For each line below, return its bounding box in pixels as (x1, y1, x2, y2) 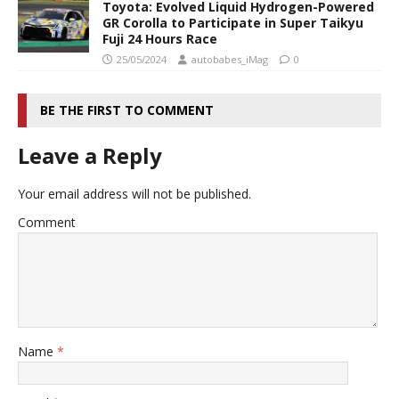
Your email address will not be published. (18, 184, 251, 202)
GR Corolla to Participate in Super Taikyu (102, 13, 363, 31)
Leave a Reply (18, 140, 162, 170)
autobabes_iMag (191, 52, 268, 66)
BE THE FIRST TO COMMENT (40, 101, 214, 118)
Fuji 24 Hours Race (102, 29, 217, 47)
